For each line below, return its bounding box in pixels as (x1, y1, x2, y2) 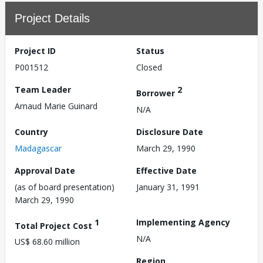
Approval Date (15, 164, 75, 176)
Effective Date (136, 164, 197, 176)
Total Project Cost (15, 220, 95, 231)
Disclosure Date (136, 126, 203, 137)
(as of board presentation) (15, 181, 114, 193)
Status (136, 45, 164, 56)
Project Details (15, 12, 90, 25)
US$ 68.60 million (15, 236, 80, 248)
